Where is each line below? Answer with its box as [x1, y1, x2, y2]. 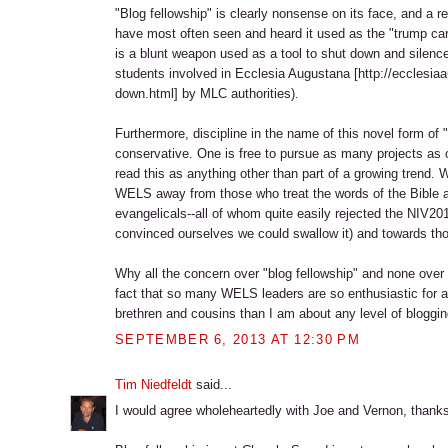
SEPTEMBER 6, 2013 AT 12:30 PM [115, 331, 360, 347]
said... [192, 376, 233, 392]
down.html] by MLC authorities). [115, 86, 300, 102]
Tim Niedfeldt [115, 376, 193, 392]
